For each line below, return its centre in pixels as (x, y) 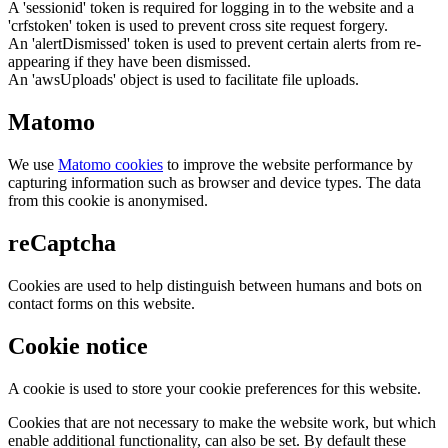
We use (33, 164)
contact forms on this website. (101, 303)
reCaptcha (62, 242)
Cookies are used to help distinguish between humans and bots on (215, 285)
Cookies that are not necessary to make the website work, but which (222, 422)
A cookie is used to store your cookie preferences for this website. (214, 388)
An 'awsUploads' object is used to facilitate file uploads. (183, 80)
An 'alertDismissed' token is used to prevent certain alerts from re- (214, 44)
